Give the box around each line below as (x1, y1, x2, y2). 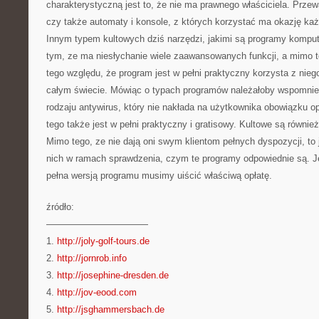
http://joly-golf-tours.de (57, 236, 150, 246)
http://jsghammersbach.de (57, 304, 164, 315)
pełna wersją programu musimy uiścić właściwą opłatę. (46, 170, 272, 181)
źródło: (46, 202, 74, 212)
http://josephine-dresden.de (57, 270, 169, 281)
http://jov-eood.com (57, 287, 137, 298)
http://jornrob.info (57, 253, 127, 263)
